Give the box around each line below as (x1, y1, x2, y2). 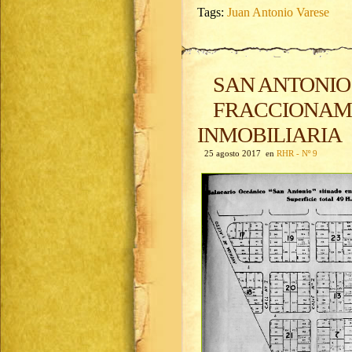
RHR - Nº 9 (277, 148, 317, 158)
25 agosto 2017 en (197, 148, 277, 158)
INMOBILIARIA (197, 123, 342, 147)
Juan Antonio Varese (227, 5, 329, 19)
